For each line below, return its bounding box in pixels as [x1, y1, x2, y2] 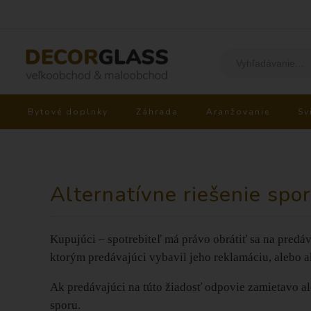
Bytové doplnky [28, 106, 108, 117]
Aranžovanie [206, 106, 270, 117]
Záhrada [136, 106, 178, 117]
